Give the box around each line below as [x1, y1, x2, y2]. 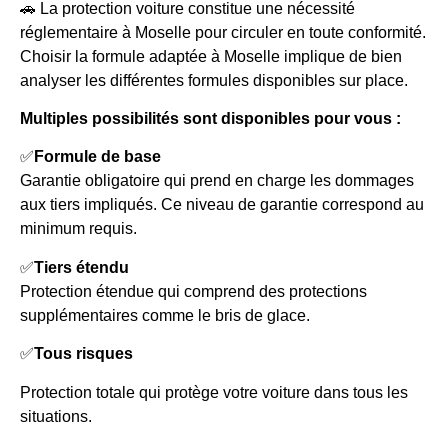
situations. [20, 407, 92, 425]
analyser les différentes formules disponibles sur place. [20, 71, 408, 89]
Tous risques [34, 345, 133, 363]
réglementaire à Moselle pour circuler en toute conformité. [20, 23, 426, 41]
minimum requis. [20, 220, 137, 238]
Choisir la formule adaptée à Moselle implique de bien [20, 47, 402, 65]
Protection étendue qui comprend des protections [20, 282, 367, 300]
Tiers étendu [34, 258, 129, 276]
